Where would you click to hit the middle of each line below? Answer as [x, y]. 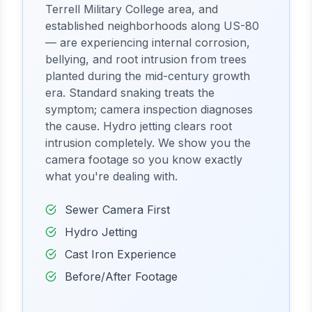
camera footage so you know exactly [144, 159]
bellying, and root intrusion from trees [146, 59]
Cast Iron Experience [120, 254]
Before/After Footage [121, 276]
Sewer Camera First [117, 210]
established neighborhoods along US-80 [152, 26]
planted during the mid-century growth [148, 76]
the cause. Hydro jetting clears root [139, 126]
